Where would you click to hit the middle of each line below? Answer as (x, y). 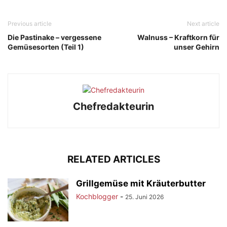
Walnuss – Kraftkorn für (178, 37)
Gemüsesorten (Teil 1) (46, 47)
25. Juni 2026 (144, 197)
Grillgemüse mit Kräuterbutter (141, 183)
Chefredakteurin (113, 106)
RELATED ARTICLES (113, 159)
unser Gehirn (197, 47)
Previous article (30, 23)
